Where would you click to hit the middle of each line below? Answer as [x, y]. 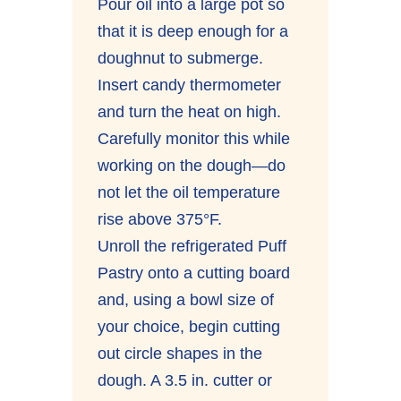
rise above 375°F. [160, 219]
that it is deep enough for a [193, 31]
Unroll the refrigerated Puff [192, 246]
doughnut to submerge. [181, 58]
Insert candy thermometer [190, 85]
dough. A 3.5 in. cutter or [185, 380]
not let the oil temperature [189, 192]
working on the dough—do [192, 165]
